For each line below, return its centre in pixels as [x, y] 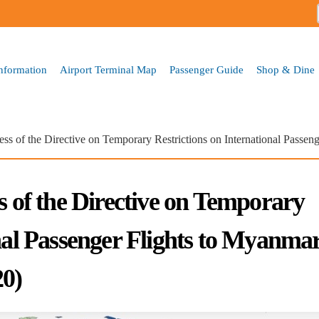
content [133, 35]
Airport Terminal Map [108, 70]
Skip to [132, 7]
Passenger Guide [206, 70]
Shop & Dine [286, 70]
